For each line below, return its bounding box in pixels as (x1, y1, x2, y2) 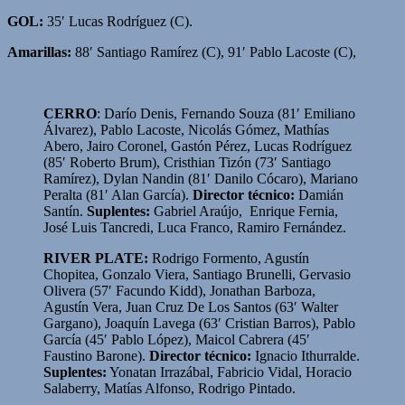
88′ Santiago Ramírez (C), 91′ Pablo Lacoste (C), (75, 43, 356, 60)
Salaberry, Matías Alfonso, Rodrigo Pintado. (43, 380, 296, 396)
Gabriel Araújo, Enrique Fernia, (150, 202, 338, 219)
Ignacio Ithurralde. (251, 347, 360, 363)
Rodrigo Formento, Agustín (148, 250, 309, 266)
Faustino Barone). (43, 347, 149, 363)
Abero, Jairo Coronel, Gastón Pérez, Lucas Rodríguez (43, 137, 352, 154)
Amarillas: (7, 43, 75, 60)
